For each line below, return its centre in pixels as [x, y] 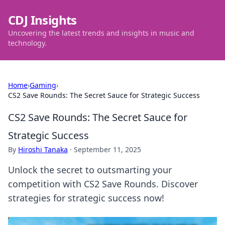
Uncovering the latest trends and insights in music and [101, 33]
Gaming [43, 85]
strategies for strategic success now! [86, 198]
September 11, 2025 [107, 149]
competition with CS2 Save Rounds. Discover [103, 184]
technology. [27, 43]
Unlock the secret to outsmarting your [90, 170]
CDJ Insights [42, 20]
